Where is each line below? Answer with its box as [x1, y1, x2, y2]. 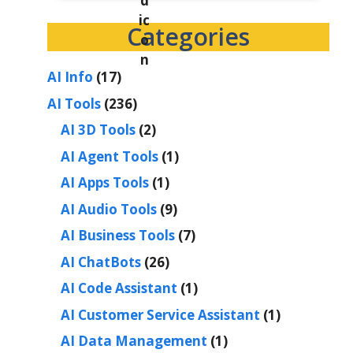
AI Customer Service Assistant [61, 305, 260, 324]
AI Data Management [61, 332, 207, 351]
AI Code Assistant [61, 279, 177, 298]
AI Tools [47, 94, 101, 113]
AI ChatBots [61, 252, 141, 271]
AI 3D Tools [61, 121, 136, 139]
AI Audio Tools [61, 199, 157, 218]
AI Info [47, 68, 93, 87]
